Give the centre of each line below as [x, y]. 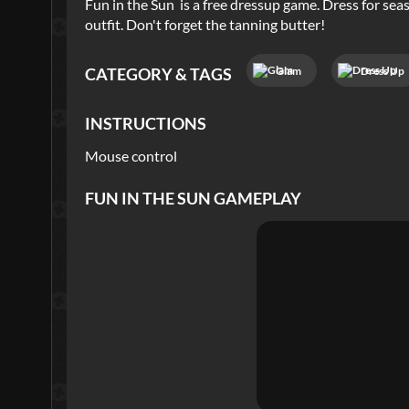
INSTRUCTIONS [146, 124]
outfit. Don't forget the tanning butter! [205, 24]
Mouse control [131, 156]
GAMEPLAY [256, 199]
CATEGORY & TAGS [158, 74]
